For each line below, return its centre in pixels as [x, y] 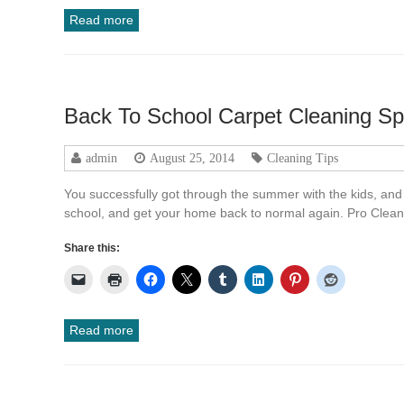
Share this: [92, 248]
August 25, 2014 [193, 157]
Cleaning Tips [303, 157]
